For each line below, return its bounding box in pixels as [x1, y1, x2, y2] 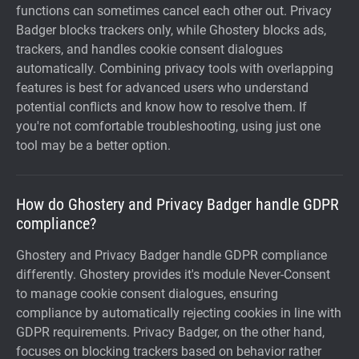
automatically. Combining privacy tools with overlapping [16, 61, 333, 76]
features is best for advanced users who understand [16, 80, 309, 95]
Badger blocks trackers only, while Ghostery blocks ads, [16, 22, 326, 38]
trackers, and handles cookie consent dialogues [16, 42, 283, 57]
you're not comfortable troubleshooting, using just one [16, 119, 321, 134]
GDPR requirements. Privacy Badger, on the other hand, [16, 325, 325, 340]
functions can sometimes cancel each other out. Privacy [16, 3, 332, 18]
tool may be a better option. [16, 138, 171, 153]
